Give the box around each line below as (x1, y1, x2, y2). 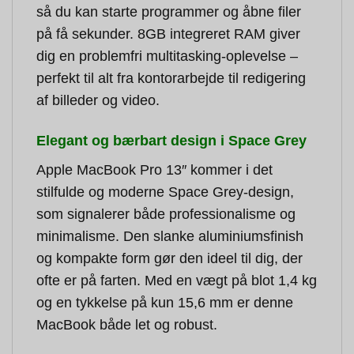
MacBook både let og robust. (36, 316, 217, 333)
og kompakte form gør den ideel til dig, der (36, 250, 303, 266)
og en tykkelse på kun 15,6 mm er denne (36, 294, 293, 311)
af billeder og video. (36, 92, 160, 108)
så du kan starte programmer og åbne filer (36, 3, 301, 20)
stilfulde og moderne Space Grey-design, (36, 183, 294, 200)
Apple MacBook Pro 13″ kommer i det (36, 161, 273, 178)
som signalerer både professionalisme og (36, 205, 296, 222)
